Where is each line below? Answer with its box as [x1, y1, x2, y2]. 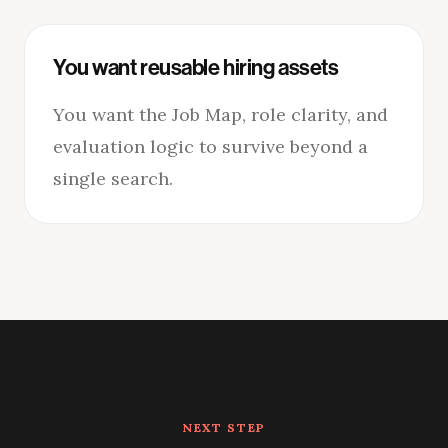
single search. [53, 166, 173, 190]
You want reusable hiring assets [53, 54, 339, 81]
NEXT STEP [181, 419, 267, 435]
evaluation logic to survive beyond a [53, 134, 368, 158]
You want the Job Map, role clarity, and [53, 102, 388, 126]
